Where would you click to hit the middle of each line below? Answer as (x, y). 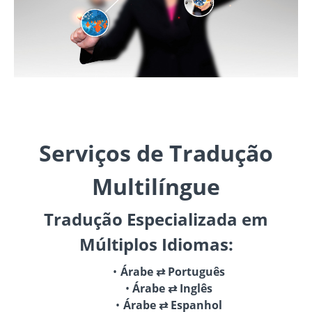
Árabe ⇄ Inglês (173, 288)
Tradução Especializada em (156, 219)
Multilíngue (156, 186)
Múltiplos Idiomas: (156, 244)
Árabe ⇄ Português (172, 271)
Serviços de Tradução (156, 153)
